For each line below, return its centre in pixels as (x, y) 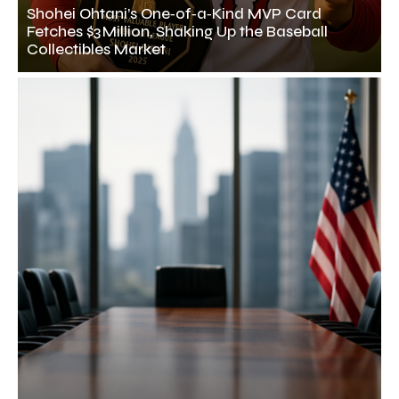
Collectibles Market (96, 50)
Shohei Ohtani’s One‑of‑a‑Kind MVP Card (174, 14)
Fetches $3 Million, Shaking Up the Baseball (177, 32)
